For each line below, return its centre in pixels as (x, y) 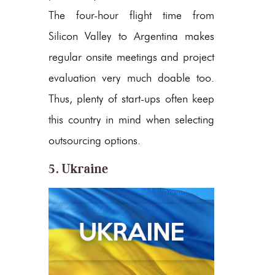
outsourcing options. (95, 140)
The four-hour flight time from (131, 15)
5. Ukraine (79, 168)
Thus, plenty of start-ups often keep (131, 99)
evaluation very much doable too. (131, 78)
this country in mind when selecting (131, 119)
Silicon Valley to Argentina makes (131, 36)
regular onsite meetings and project (131, 57)
